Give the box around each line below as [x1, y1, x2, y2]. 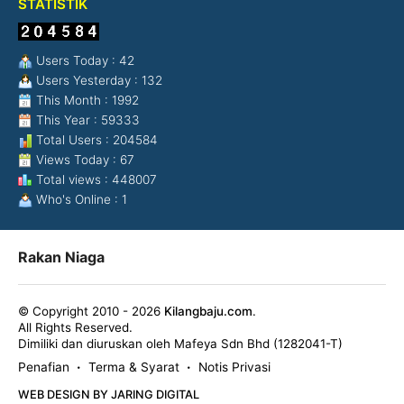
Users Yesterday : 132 [32, 73, 162, 87]
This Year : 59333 [32, 113, 140, 127]
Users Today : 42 [32, 53, 134, 68]
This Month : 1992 [32, 93, 139, 107]
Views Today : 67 [32, 152, 134, 167]
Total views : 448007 [32, 172, 157, 187]
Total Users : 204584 [32, 133, 158, 147]
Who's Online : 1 [32, 192, 127, 207]
